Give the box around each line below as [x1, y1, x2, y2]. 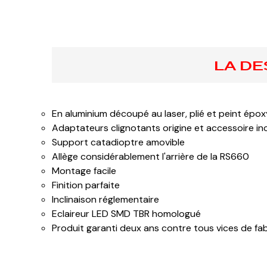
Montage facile [52, 164, 116, 177]
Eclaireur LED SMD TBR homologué [52, 207, 201, 220]
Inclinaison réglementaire [52, 193, 159, 206]
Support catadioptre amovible [52, 136, 185, 148]
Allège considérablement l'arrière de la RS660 [52, 150, 249, 163]
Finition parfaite [52, 179, 120, 191]
